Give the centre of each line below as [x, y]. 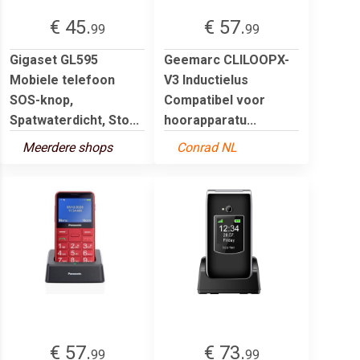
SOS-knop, [41, 100]
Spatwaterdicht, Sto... [74, 120]
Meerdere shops [67, 147]
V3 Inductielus [206, 80]
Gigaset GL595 [54, 59]
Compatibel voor [215, 100]
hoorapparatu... [210, 120]
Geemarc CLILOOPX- [227, 59]
